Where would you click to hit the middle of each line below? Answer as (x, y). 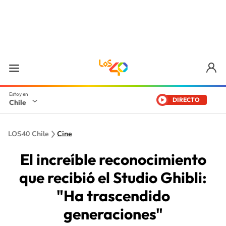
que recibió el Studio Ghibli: (113, 178)
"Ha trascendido (113, 196)
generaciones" (113, 214)
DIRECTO (186, 100)
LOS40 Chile (29, 134)
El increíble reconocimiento (113, 159)
